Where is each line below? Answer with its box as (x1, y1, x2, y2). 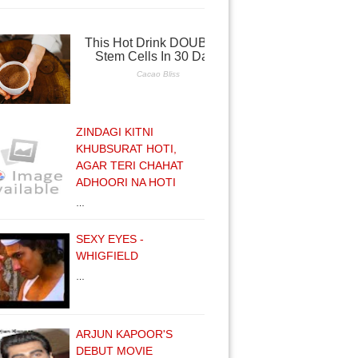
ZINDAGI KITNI (76, 125, 153, 138)
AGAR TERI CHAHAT (76, 159, 184, 172)
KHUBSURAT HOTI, (76, 142, 177, 155)
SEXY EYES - (76, 233, 144, 245)
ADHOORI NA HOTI (76, 176, 176, 189)
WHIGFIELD (76, 249, 138, 262)
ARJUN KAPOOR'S (76, 328, 173, 340)
